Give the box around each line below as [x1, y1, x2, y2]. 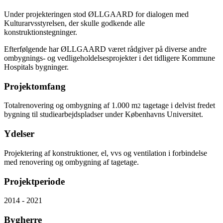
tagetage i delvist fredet [141, 101, 215, 110]
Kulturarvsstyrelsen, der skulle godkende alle [4, 19, 145, 28]
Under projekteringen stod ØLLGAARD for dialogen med [4, 10, 189, 19]
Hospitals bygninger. [4, 63, 69, 72]
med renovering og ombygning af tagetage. [4, 157, 139, 166]
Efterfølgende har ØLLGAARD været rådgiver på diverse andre [4, 45, 207, 54]
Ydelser [4, 128, 34, 139]
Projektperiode [4, 176, 65, 187]
